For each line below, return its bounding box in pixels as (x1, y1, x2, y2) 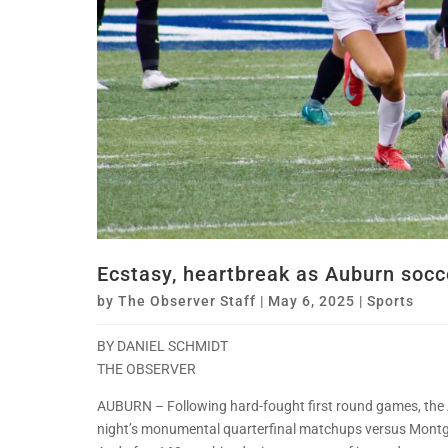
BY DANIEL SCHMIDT (97, 338, 228, 355)
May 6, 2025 (268, 293, 355, 310)
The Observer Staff (118, 293, 256, 310)
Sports (367, 293, 414, 310)
